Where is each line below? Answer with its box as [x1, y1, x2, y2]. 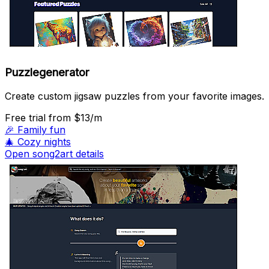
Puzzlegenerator [5, 65, 89, 79]
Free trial [5, 112, 49, 124]
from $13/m [49, 112, 102, 124]
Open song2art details [5, 148, 104, 160]
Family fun [17, 124, 65, 136]
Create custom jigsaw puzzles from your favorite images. [5, 90, 264, 103]
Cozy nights [17, 136, 71, 148]
